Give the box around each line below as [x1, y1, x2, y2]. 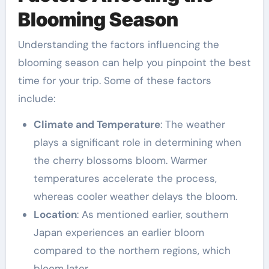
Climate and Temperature [33, 118, 160, 131]
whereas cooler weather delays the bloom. [33, 190, 237, 204]
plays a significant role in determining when [33, 136, 241, 150]
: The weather [160, 118, 225, 131]
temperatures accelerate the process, [33, 172, 217, 186]
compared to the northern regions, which [33, 244, 231, 258]
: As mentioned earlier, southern [76, 208, 229, 222]
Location [33, 208, 77, 222]
